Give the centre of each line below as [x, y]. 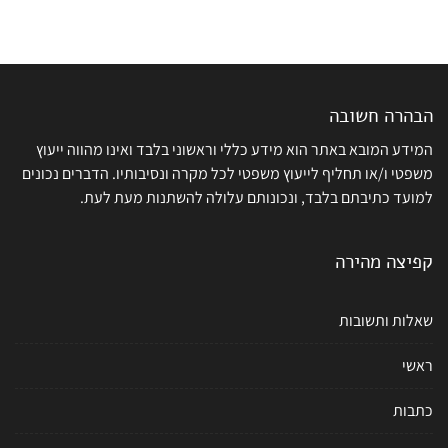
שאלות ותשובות [386, 320]
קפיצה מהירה [384, 261]
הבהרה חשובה [381, 115]
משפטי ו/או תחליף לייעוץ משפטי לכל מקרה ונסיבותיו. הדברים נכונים [227, 173]
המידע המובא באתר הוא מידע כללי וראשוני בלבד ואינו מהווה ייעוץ [234, 149]
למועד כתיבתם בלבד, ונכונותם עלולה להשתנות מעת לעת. [256, 197]
